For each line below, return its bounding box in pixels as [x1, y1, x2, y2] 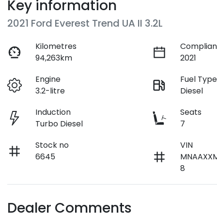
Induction [35, 107, 71, 118]
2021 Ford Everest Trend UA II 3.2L [7, 16, 163, 31]
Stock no [35, 139, 69, 151]
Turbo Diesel [35, 118, 83, 130]
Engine [35, 74, 61, 85]
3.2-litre [35, 85, 65, 97]
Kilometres [35, 41, 77, 52]
